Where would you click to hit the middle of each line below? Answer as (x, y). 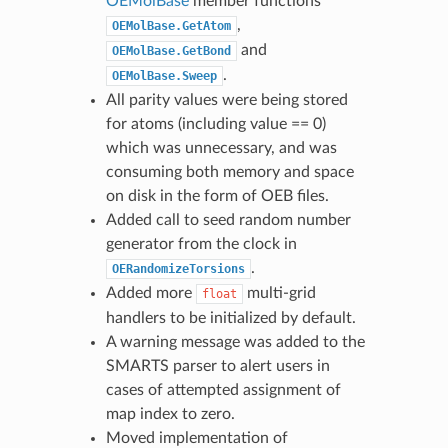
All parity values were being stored (226, 99)
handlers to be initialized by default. (230, 317)
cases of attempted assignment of (223, 389)
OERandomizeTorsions (178, 268)
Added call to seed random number (228, 219)
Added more (150, 292)
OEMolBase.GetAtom (171, 25)
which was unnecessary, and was (221, 147)
